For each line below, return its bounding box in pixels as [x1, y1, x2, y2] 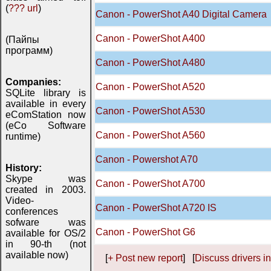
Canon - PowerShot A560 [96, 130, 205, 140]
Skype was [5, 174, 86, 184]
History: [5, 163, 42, 173]
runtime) [5, 131, 41, 142]
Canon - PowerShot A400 [96, 33, 205, 44]
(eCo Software [5, 120, 86, 131]
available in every [5, 99, 86, 109]
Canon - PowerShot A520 [96, 82, 205, 92]
